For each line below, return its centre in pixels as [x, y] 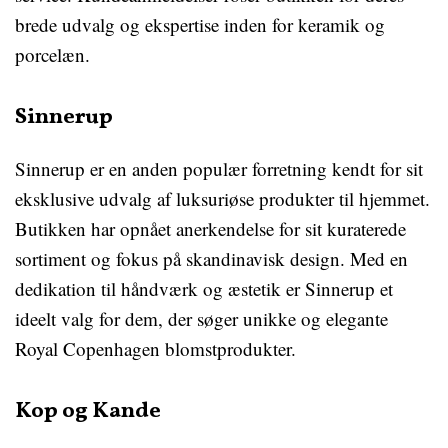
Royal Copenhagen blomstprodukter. [155, 349]
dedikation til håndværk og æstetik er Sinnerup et [204, 289]
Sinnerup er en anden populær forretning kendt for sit [219, 169]
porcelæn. [52, 55]
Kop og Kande [88, 412]
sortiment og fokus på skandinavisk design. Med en [211, 259]
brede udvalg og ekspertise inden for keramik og [200, 25]
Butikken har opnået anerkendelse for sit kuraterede [210, 229]
